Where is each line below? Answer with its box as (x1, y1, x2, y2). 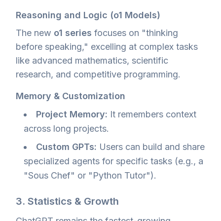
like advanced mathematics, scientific (16, 55, 168, 66)
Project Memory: (36, 109, 108, 120)
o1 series (54, 28, 92, 38)
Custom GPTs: (36, 142, 97, 152)
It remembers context (108, 109, 196, 120)
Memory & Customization (16, 91, 125, 102)
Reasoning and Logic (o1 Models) (16, 10, 160, 21)
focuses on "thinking (92, 28, 178, 38)
